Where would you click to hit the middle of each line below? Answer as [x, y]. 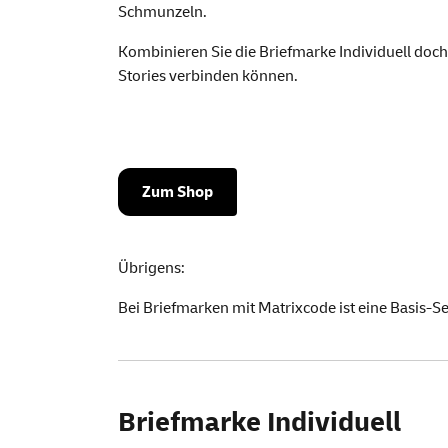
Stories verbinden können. [208, 76]
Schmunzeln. [162, 12]
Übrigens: [151, 268]
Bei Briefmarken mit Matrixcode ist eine [254, 308]
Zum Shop [177, 192]
